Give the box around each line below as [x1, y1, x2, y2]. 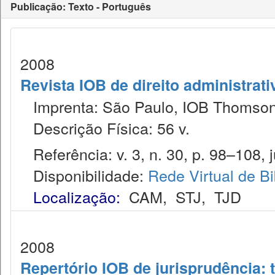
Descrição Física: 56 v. [20, 117, 190, 139]
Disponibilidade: [20, 164, 148, 186]
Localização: [33, 185, 120, 207]
